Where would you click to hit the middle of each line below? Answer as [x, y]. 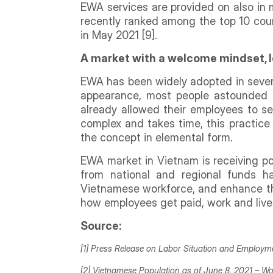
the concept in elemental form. [160, 137]
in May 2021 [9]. [120, 35]
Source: [101, 225]
